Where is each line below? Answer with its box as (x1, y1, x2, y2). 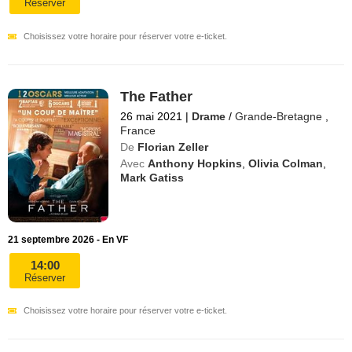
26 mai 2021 (120, 109, 183, 123)
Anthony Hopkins (148, 156, 243, 170)
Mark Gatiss (120, 170, 185, 184)
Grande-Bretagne (235, 109, 323, 123)
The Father (120, 88, 193, 104)
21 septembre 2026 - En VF (8, 234, 128, 246)
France (120, 123, 156, 137)
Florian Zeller (137, 140, 209, 153)
